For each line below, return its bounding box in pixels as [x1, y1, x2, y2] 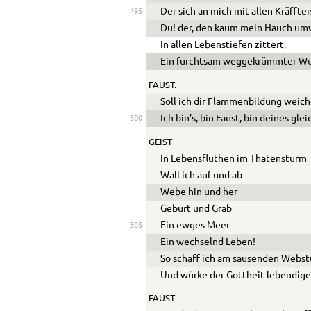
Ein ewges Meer [160, 220, 230, 230]
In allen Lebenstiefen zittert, [160, 40, 287, 50]
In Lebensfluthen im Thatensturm [160, 153, 308, 164]
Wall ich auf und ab [160, 170, 243, 180]
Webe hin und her [160, 187, 238, 197]
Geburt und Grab [160, 203, 233, 214]
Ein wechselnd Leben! [160, 237, 256, 247]
